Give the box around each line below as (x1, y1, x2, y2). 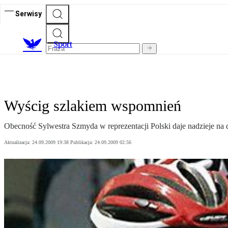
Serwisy (15, 9, 42, 18)
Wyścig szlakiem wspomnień (4, 97, 181, 115)
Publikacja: (70, 139, 95, 146)
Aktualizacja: (4, 139, 32, 146)
